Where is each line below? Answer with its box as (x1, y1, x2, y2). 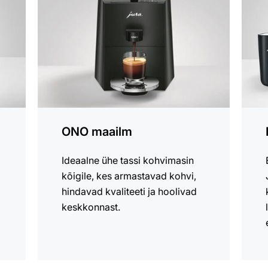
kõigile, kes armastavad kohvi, (62, 169, 197, 182)
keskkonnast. (62, 200, 121, 213)
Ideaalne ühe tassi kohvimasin (62, 154, 194, 166)
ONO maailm (62, 124, 133, 139)
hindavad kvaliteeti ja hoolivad (62, 185, 197, 197)
